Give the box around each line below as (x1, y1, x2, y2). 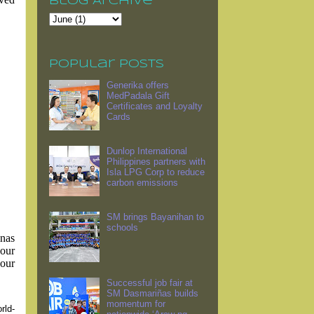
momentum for (107, 299, 166, 310)
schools (107, 222, 139, 233)
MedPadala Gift (107, 90, 170, 102)
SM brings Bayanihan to (107, 212, 205, 223)
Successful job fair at (107, 278, 193, 289)
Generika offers (107, 80, 170, 91)
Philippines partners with (107, 156, 206, 168)
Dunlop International (107, 146, 188, 157)
